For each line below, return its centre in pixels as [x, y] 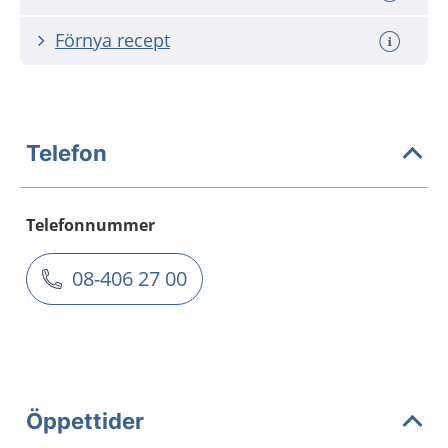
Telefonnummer [90, 225]
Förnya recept [112, 40]
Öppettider [85, 420]
